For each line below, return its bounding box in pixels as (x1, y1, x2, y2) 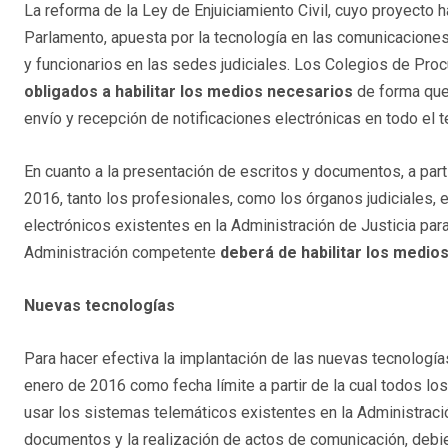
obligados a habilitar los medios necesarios (24, 82, 353, 102)
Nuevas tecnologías (24, 296, 175, 316)
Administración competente (24, 243, 220, 263)
